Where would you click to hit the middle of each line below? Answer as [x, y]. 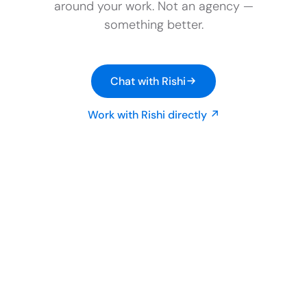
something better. [153, 24]
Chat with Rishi [148, 81]
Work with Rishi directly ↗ [153, 114]
